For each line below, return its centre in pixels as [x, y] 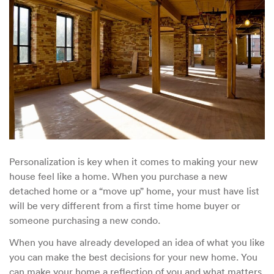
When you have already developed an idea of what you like [137, 242]
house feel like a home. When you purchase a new [118, 176]
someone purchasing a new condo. [86, 220]
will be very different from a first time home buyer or [125, 205]
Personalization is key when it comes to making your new [134, 161]
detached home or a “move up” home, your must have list [134, 191]
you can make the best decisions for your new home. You [133, 257]
